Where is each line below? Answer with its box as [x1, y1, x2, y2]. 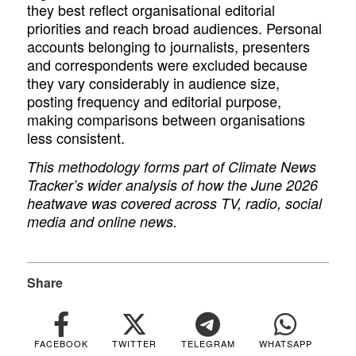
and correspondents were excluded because [27, 53, 308, 75]
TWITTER [112, 337, 157, 350]
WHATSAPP [258, 337, 312, 350]
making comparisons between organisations [27, 108, 306, 130]
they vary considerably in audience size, [27, 72, 281, 93]
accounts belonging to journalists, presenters [27, 35, 311, 56]
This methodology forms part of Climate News [27, 157, 317, 177]
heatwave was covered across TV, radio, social [27, 193, 323, 214]
